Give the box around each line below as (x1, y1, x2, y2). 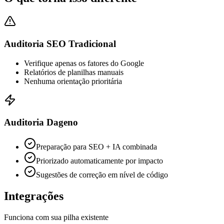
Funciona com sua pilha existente (4, 213, 108, 221)
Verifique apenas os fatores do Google (24, 58, 144, 67)
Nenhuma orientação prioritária (24, 76, 122, 85)
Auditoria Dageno (4, 117, 78, 128)
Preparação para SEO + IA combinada (36, 142, 157, 151)
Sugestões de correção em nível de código (36, 170, 168, 179)
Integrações (4, 189, 63, 203)
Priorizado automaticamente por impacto (36, 156, 163, 165)
